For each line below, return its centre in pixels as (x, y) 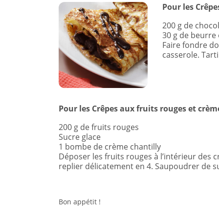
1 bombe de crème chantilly (110, 147)
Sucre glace (80, 137)
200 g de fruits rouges (99, 127)
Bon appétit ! (80, 202)
